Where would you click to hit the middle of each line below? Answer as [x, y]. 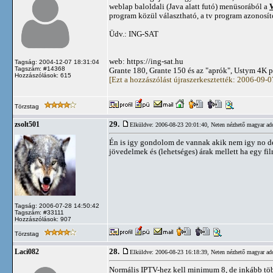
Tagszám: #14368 [40, 69]
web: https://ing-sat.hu [146, 61]
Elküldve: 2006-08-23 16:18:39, [170, 252]
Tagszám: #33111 [39, 212]
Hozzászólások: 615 [43, 75]
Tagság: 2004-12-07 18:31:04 [57, 62]
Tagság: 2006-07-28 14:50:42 [57, 206]
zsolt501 [27, 124]
